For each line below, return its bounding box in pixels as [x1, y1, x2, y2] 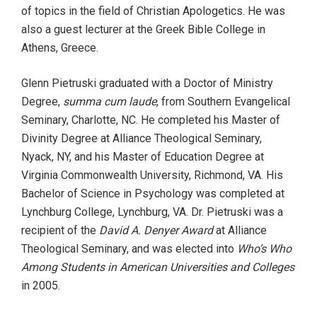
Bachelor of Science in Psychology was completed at [21, 187, 284, 200]
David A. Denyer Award [99, 224, 213, 237]
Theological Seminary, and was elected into [21, 242, 237, 255]
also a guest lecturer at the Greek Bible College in [21, 23, 265, 36]
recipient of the [21, 224, 99, 237]
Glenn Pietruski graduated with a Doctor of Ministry [21, 76, 273, 90]
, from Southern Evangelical [156, 95, 290, 108]
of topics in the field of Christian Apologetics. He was [21, 4, 285, 18]
